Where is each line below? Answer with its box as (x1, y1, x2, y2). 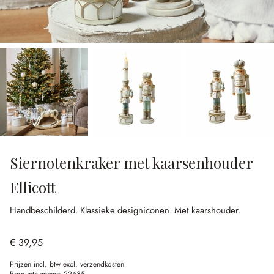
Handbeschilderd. (10, 204, 80, 217)
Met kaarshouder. (174, 204, 240, 217)
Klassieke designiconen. (80, 204, 174, 217)
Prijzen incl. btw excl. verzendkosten (10, 259, 124, 270)
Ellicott (10, 177, 56, 197)
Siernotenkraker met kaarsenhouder (10, 153, 253, 172)
